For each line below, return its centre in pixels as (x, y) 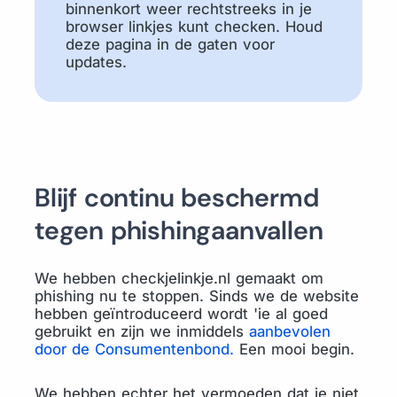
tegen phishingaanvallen (179, 230)
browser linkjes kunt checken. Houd (194, 27)
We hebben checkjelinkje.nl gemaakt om (179, 278)
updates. (96, 62)
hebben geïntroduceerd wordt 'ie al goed (181, 314)
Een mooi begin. (297, 349)
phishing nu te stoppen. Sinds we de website (197, 296)
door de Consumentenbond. (137, 349)
